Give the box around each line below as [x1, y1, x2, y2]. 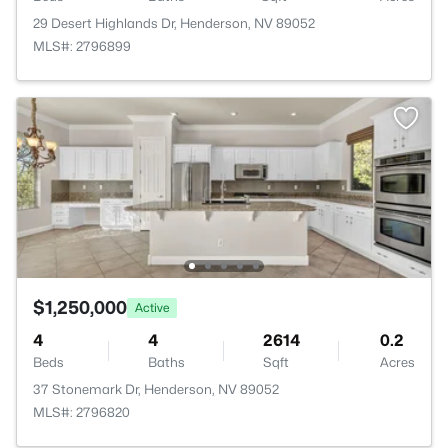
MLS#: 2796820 [33, 404, 130, 420]
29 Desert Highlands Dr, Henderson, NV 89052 [33, 15, 315, 31]
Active [135, 299, 169, 315]
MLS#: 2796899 [33, 38, 131, 54]
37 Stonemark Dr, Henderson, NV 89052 [33, 381, 279, 397]
